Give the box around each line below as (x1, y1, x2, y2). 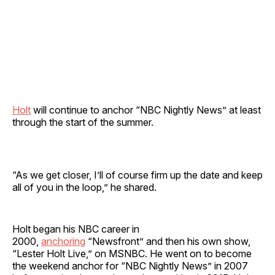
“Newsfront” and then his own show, (85, 234, 250, 247)
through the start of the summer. (12, 115, 156, 128)
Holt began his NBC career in (12, 222, 139, 235)
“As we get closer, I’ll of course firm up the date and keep (12, 168, 263, 181)
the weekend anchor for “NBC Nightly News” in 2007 (12, 259, 248, 272)
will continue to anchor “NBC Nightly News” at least (31, 103, 261, 116)
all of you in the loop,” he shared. (12, 180, 157, 193)
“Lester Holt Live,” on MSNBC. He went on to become (12, 247, 252, 260)
